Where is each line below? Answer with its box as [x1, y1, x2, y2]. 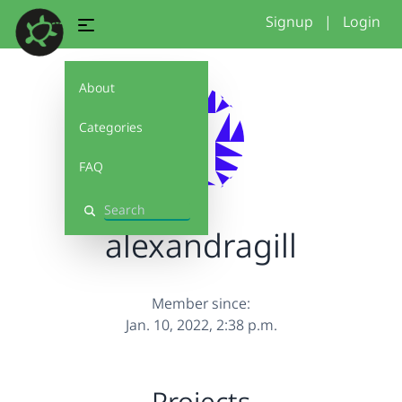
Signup [266, 12, 313, 31]
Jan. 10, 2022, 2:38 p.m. [125, 315, 277, 335]
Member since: [152, 293, 250, 313]
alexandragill [105, 223, 297, 267]
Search [82, 209, 123, 227]
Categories [79, 118, 143, 135]
